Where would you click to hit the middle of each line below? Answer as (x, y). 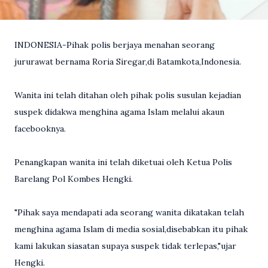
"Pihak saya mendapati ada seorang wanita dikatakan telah (129, 212)
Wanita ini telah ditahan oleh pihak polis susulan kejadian (128, 95)
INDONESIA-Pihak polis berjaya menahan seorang (115, 45)
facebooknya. (40, 128)
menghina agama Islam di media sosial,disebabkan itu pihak (131, 229)
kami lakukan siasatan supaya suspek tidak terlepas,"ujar (125, 246)
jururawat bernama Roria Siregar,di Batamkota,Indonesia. (128, 61)
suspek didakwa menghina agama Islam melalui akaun (119, 112)
